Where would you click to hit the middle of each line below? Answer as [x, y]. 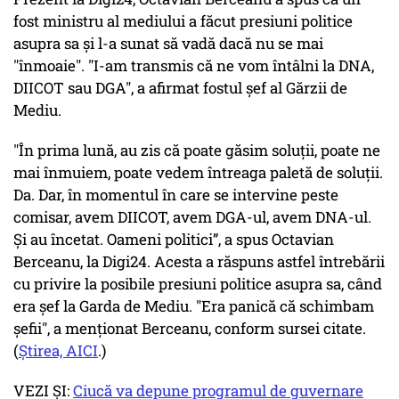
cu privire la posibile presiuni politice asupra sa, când [198, 284]
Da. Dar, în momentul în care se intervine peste [176, 195]
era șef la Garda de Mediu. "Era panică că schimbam [194, 306]
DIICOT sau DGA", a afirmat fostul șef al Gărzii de [180, 88]
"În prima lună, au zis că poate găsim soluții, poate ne [197, 151]
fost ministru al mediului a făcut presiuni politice [183, 21]
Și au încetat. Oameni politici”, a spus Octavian [174, 240]
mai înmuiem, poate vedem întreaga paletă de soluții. [198, 173]
